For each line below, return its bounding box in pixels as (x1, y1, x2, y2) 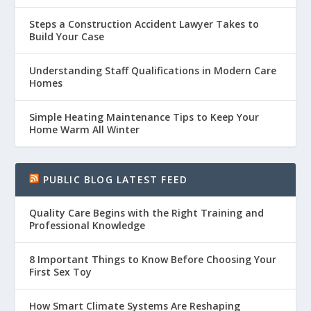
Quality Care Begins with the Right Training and (29, 205, 264, 219)
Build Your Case (29, 29, 105, 43)
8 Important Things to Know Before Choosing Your (29, 252, 277, 266)
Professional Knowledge (29, 218, 146, 232)
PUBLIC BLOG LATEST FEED (42, 172, 188, 186)
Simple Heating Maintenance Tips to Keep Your (29, 110, 260, 124)
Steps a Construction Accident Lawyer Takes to (29, 17, 260, 31)
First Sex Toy (29, 264, 92, 278)
